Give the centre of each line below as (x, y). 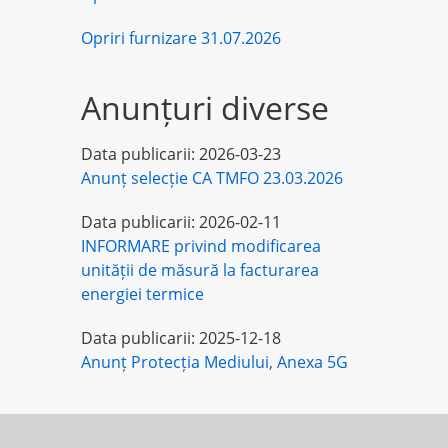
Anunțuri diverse (205, 107)
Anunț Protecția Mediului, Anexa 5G (214, 361)
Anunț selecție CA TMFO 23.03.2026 (212, 177)
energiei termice (142, 293)
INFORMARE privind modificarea (201, 245)
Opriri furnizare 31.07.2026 (181, 37)
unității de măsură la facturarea (200, 269)
